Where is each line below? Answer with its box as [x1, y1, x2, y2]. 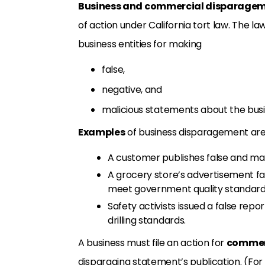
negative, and [102, 83, 162, 96]
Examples [78, 125, 125, 139]
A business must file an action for [78, 236, 227, 250]
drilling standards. [108, 214, 186, 227]
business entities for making [78, 37, 202, 51]
